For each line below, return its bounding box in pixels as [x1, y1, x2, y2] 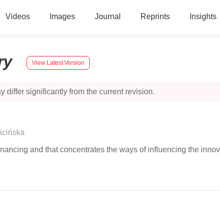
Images [49, 12, 75, 21]
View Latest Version [32, 59, 84, 66]
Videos [5, 12, 30, 21]
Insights [189, 12, 217, 21]
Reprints [140, 12, 170, 21]
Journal [94, 12, 121, 21]
